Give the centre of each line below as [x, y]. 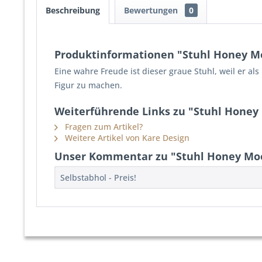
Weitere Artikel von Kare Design [126, 138]
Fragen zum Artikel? [103, 127]
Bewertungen [152, 10]
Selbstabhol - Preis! [98, 177]
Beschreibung [73, 10]
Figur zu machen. [88, 85]
